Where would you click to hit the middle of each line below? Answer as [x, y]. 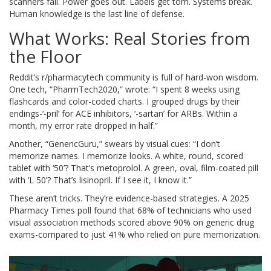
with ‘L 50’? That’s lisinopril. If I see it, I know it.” [100, 180]
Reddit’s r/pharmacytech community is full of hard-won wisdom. [134, 77]
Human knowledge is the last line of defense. [97, 14]
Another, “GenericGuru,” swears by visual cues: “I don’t [115, 144]
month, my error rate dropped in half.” [83, 126]
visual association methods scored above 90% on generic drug [132, 223]
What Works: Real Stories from [130, 38]
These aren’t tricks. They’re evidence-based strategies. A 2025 [129, 198]
